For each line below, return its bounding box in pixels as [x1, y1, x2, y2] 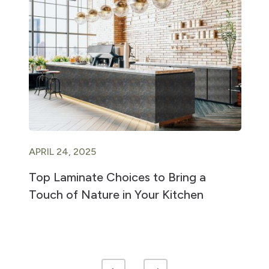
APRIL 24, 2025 [29, 146, 97, 157]
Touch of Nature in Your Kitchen [29, 187, 204, 202]
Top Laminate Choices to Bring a [29, 170, 207, 184]
